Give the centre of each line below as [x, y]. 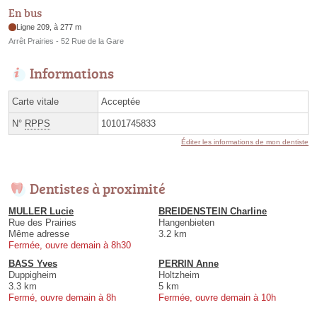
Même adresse [39, 234]
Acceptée [121, 102]
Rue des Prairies [42, 223]
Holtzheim [179, 275]
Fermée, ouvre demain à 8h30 [70, 246]
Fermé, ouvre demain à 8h [62, 298]
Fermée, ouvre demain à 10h [217, 298]
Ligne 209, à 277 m [49, 27]
